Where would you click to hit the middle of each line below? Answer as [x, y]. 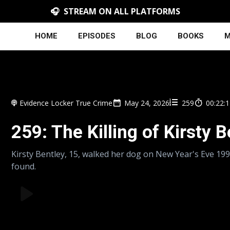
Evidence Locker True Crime [66, 103]
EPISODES [97, 36]
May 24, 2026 [147, 103]
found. [24, 167]
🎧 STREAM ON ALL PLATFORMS [115, 11]
